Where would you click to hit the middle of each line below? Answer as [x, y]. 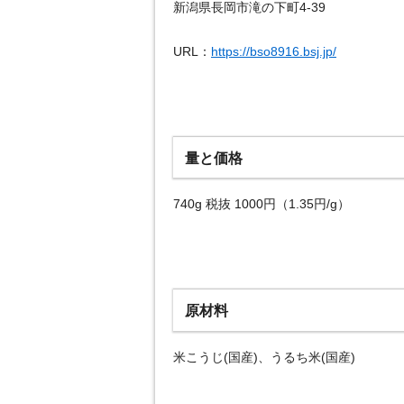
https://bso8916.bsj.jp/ [274, 51]
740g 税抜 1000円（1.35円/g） [262, 204]
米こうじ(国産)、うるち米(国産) [264, 357]
